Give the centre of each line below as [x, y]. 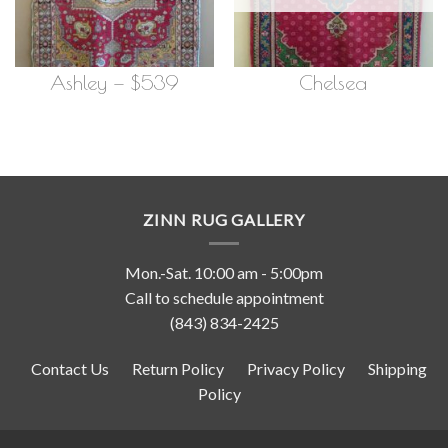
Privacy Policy [296, 369]
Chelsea [333, 82]
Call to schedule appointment [224, 298]
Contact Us [70, 369]
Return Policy [178, 369]
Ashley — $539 [114, 82]
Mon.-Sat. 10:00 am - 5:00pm [224, 273]
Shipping [397, 369]
